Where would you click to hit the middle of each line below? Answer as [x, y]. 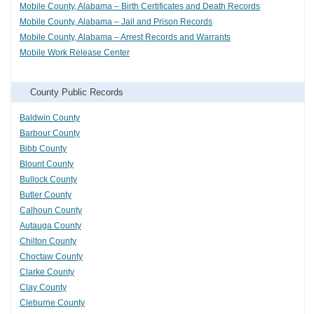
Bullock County [48, 180]
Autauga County [50, 226]
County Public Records [77, 93]
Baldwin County [50, 118]
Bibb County [43, 149]
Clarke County [47, 272]
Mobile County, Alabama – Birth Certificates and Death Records [140, 7]
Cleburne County [52, 303]
